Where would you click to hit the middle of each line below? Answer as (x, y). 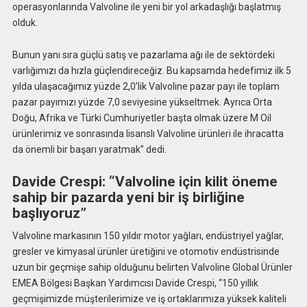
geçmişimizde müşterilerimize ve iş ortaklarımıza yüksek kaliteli (149, 299)
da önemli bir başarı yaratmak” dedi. (89, 149)
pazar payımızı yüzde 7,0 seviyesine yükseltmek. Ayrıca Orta (142, 102)
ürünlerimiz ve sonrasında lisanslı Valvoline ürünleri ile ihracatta (148, 133)
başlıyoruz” (49, 213)
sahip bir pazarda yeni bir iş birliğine (128, 197)
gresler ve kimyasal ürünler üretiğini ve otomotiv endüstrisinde (146, 252)
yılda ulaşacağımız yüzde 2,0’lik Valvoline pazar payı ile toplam (146, 86)
